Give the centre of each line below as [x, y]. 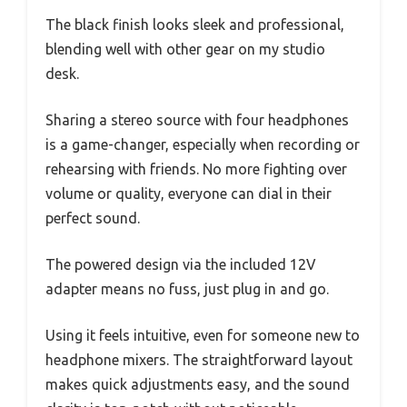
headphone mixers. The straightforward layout [199, 360]
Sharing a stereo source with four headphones [197, 120]
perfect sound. [93, 218]
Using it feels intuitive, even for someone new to [203, 336]
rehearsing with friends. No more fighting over [196, 169]
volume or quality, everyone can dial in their [189, 194]
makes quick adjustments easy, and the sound [198, 385]
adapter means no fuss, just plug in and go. [187, 289]
